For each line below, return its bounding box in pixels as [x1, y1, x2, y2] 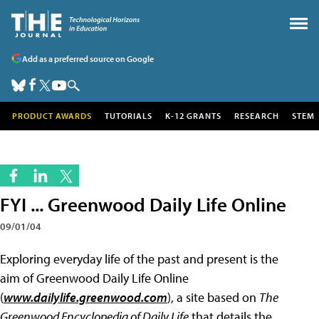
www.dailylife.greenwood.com [4, 289, 167, 305]
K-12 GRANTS [165, 110, 221, 121]
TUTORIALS [105, 110, 152, 121]
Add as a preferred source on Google [22, 53, 154, 64]
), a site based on [167, 289, 259, 305]
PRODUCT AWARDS [12, 110, 92, 121]
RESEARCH [234, 110, 279, 121]
